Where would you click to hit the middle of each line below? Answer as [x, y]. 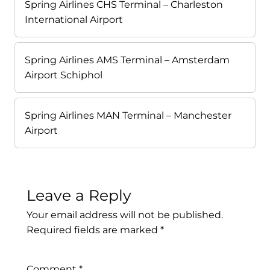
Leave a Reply [79, 195]
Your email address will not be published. [125, 215]
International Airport [74, 19]
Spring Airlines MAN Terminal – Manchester [128, 115]
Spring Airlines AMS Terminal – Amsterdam [127, 60]
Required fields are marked [93, 230]
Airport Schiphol [64, 75]
